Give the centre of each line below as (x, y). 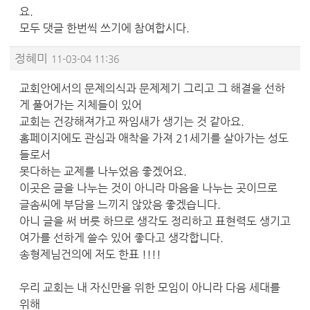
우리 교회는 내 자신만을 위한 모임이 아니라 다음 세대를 (150, 287)
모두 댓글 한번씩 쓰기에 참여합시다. (104, 28)
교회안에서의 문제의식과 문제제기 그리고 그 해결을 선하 (152, 88)
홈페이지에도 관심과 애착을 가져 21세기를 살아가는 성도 (154, 138)
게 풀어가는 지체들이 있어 (81, 104)
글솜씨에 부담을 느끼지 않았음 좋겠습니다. (120, 204)
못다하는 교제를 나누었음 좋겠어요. (103, 171)
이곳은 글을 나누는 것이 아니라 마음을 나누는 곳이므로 (148, 188)
